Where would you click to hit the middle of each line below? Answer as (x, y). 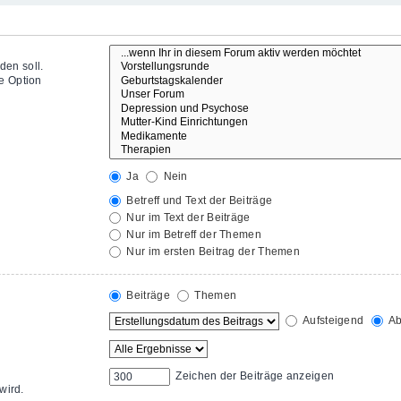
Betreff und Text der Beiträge (198, 200)
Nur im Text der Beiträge (187, 217)
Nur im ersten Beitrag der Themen (212, 251)
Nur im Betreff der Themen (192, 234)
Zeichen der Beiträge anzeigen (254, 375)
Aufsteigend (332, 320)
